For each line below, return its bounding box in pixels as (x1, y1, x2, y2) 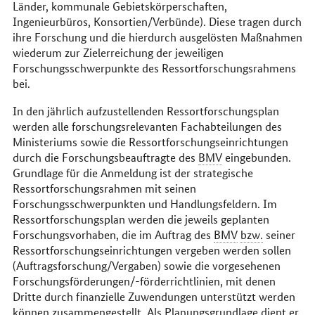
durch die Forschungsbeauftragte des (12, 149, 198, 165)
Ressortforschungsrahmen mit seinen (12, 180, 196, 195)
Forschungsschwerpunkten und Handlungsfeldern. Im (12, 195, 277, 211)
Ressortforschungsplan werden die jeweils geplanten (12, 211, 269, 226)
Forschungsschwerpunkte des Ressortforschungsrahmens (12, 60, 296, 75)
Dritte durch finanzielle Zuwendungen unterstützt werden (12, 288, 295, 304)
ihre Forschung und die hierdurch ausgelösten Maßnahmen (12, 29, 302, 44)
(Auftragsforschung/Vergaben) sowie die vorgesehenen (12, 257, 281, 273)
